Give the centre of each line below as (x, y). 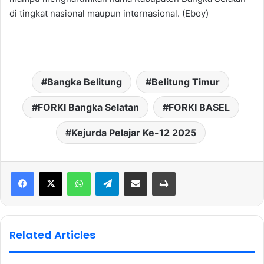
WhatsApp (109, 172)
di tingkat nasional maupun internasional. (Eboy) (109, 14)
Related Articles (52, 235)
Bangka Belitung (85, 82)
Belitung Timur (186, 82)
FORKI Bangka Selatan (88, 108)
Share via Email (156, 172)
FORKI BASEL (199, 108)
